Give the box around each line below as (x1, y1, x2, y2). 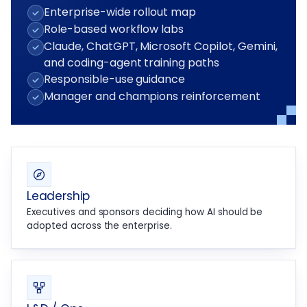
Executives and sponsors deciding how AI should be (27, 206, 263, 219)
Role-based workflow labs (44, 21, 184, 38)
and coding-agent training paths (44, 55, 220, 71)
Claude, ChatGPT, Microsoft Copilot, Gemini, (44, 38, 278, 55)
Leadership (27, 188, 90, 205)
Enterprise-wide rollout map (44, 4, 197, 21)
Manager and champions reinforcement (44, 88, 260, 105)
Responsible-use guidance (44, 71, 186, 88)
